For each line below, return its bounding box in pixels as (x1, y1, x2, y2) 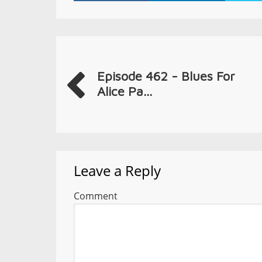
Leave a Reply (74, 161, 161, 180)
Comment (74, 189, 118, 202)
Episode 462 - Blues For (97, 68, 235, 84)
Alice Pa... (97, 84, 152, 99)
